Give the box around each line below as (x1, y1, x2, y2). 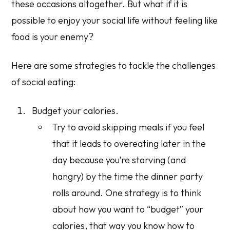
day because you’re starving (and (52, 154, 186, 166)
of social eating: (11, 76, 76, 88)
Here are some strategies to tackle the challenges (11, 60, 216, 72)
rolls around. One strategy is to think (52, 187, 202, 199)
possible (11, 14, 46, 27)
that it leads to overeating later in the (52, 138, 206, 150)
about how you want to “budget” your (52, 203, 204, 216)
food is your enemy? (11, 31, 94, 43)
